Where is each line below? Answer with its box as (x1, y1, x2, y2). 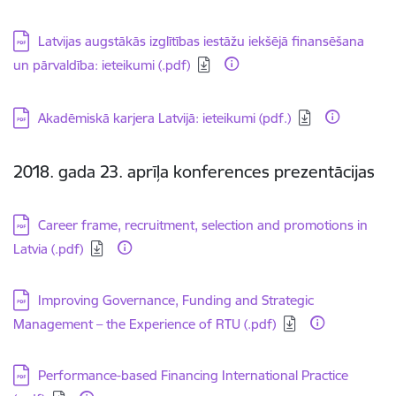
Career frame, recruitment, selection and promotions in (38, 217, 368, 233)
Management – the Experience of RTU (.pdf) (13, 316, 276, 332)
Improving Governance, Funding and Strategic (38, 292, 314, 308)
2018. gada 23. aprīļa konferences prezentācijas (13, 161, 379, 182)
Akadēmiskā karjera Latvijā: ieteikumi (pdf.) (38, 110, 291, 126)
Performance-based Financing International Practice (38, 367, 348, 384)
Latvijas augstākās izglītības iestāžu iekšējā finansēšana (38, 33, 364, 49)
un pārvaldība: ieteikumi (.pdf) (13, 57, 190, 73)
